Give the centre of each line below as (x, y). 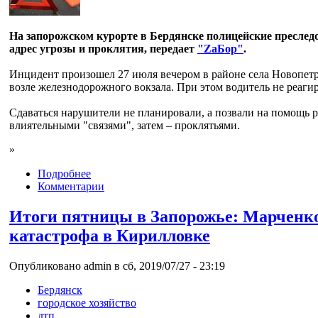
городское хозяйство (87, 302)
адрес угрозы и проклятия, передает (103, 49)
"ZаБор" (220, 49)
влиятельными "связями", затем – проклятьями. (125, 126)
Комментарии (71, 187)
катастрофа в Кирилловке (110, 235)
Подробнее (64, 174)
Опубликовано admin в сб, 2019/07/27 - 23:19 (117, 265)
